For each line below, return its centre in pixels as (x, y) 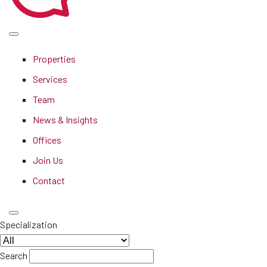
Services (50, 79)
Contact (49, 180)
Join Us (48, 160)
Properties (54, 59)
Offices (47, 140)
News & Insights (65, 119)
